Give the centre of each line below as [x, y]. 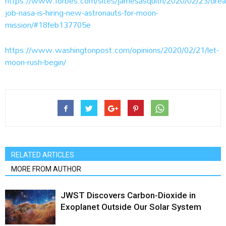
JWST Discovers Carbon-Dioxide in [128, 195]
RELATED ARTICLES [43, 155]
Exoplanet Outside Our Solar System [131, 207]
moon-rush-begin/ [36, 62]
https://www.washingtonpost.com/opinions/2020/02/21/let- [112, 50]
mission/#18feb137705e [48, 25]
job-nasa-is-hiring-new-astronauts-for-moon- [82, 13]
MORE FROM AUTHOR [46, 169]
